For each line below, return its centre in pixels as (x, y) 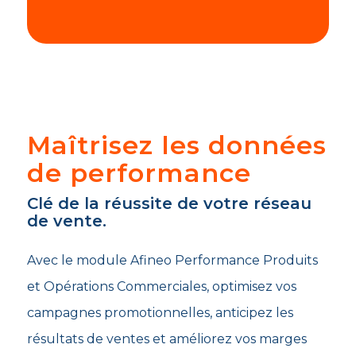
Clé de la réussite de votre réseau (169, 203)
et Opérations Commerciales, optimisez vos (161, 286)
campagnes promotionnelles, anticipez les (160, 312)
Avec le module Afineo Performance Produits (172, 260)
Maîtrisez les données (176, 145)
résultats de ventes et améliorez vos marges (166, 339)
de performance (139, 172)
